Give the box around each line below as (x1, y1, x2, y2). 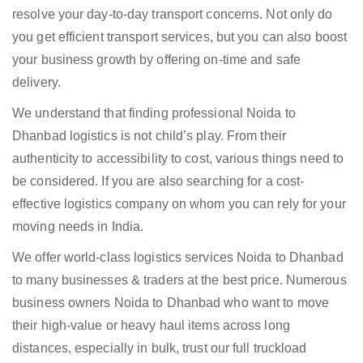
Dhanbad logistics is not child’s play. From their (12, 129, 286, 143)
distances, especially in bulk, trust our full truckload (12, 341, 307, 356)
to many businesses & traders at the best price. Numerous (12, 273, 347, 288)
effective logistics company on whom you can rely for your (12, 197, 346, 211)
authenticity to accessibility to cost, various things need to (12, 152, 344, 166)
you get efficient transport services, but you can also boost (12, 30, 348, 45)
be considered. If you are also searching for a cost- (12, 174, 305, 189)
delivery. (12, 75, 61, 90)
